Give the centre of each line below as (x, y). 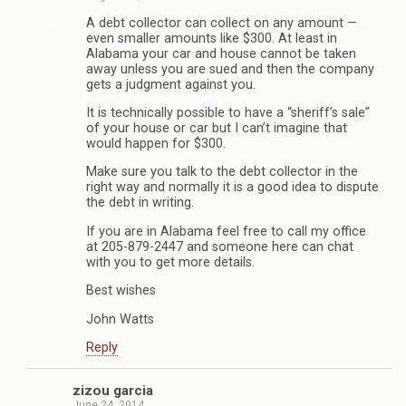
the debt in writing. (140, 203)
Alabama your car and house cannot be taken (221, 53)
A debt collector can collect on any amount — (222, 23)
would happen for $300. (156, 143)
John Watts (120, 319)
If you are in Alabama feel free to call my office (226, 231)
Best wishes (121, 291)
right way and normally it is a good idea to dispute (232, 188)
